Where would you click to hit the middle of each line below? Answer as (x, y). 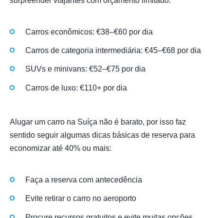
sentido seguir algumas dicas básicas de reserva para (102, 135)
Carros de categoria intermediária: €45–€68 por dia (113, 51)
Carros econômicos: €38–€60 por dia (89, 32)
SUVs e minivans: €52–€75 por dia (85, 69)
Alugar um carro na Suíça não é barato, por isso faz (98, 122)
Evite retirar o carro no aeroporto (81, 199)
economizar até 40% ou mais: (61, 148)
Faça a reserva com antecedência (84, 180)
